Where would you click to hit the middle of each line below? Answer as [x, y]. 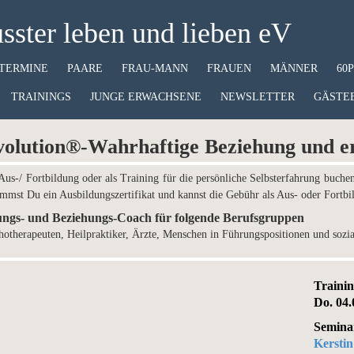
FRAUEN [229, 68]
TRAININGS [41, 97]
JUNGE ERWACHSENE [145, 97]
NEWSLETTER [257, 97]
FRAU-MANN [154, 68]
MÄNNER [294, 68]
